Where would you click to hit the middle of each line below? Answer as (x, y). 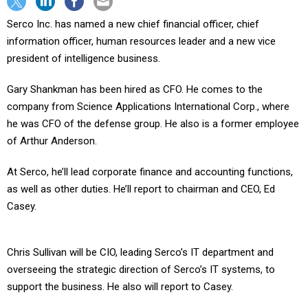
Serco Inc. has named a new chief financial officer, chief (133, 24)
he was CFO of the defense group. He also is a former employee (153, 124)
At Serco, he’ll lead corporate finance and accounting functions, (150, 172)
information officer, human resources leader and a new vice (141, 41)
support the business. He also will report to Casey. (120, 287)
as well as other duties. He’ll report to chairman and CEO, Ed (141, 189)
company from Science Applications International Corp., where (148, 107)
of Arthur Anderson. (52, 141)
